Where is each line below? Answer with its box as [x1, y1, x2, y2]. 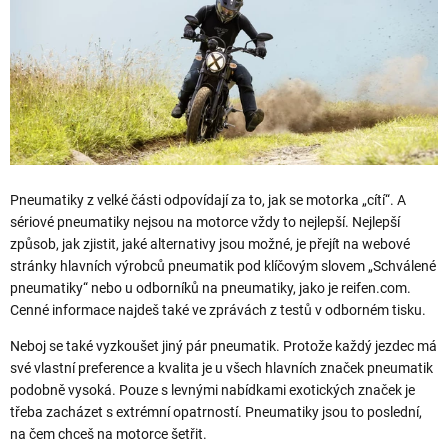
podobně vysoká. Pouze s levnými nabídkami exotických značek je [10, 381, 415, 398]
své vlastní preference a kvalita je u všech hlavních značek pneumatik [10, 359, 433, 376]
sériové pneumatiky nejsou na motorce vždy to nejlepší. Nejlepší [10, 213, 400, 230]
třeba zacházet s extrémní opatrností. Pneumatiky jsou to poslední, [10, 403, 422, 420]
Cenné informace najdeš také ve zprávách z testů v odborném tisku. [10, 301, 426, 318]
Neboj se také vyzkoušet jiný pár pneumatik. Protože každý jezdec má [10, 337, 437, 354]
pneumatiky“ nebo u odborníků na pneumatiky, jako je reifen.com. [10, 279, 411, 296]
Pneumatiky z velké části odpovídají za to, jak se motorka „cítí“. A [10, 191, 406, 208]
